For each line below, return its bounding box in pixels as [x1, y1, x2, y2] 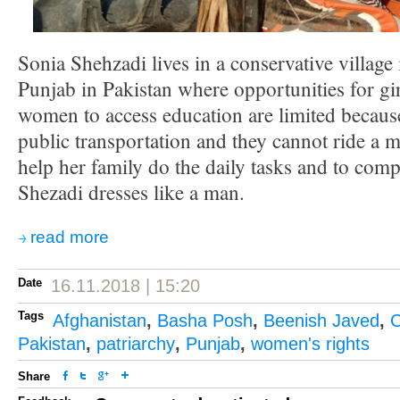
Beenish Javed [263, 311, 379, 330]
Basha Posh [157, 311, 253, 330]
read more [30, 228, 109, 246]
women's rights [251, 334, 370, 354]
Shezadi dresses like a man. [18, 179, 245, 206]
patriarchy [96, 334, 175, 354]
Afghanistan [53, 311, 146, 330]
